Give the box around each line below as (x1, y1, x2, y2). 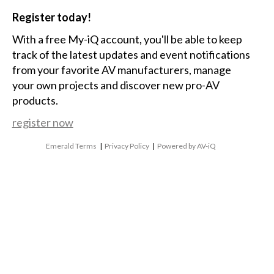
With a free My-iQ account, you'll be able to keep (12, 32, 242, 46)
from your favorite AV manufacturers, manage (12, 63, 231, 77)
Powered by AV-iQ (157, 141, 217, 150)
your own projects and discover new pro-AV (12, 78, 220, 92)
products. (12, 94, 58, 108)
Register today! (12, 10, 91, 24)
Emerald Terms (46, 141, 97, 150)
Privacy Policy (105, 141, 150, 150)
